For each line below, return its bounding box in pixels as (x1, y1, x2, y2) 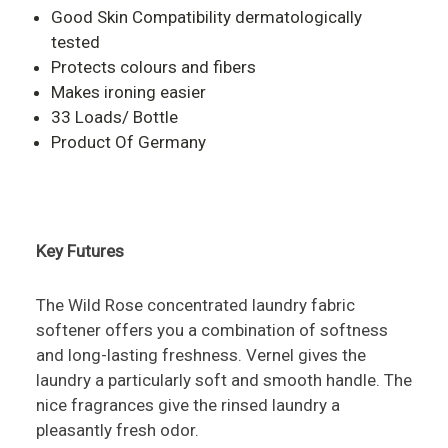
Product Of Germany (50, 132, 206, 153)
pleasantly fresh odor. (35, 420, 199, 441)
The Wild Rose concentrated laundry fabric (35, 295, 355, 316)
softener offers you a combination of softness (35, 320, 388, 341)
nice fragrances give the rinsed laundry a (35, 395, 340, 416)
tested (50, 32, 100, 53)
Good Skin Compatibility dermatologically (50, 7, 362, 28)
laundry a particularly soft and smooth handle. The (35, 370, 412, 391)
